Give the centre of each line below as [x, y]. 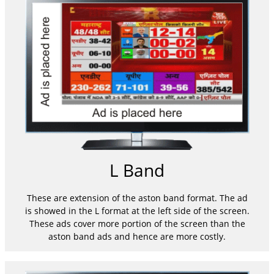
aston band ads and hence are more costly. [137, 237]
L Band [137, 170]
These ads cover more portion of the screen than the [137, 224]
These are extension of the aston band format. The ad [137, 198]
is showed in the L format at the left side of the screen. [137, 211]
